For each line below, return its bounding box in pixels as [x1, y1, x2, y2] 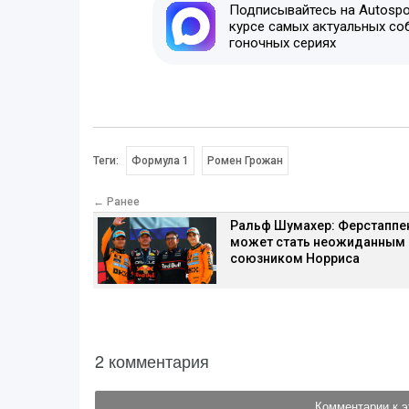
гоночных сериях [228, 35, 336, 52]
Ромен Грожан [206, 154, 283, 168]
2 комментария [95, 348, 209, 372]
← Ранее [93, 195, 140, 209]
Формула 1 [131, 154, 189, 168]
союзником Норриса [230, 251, 360, 267]
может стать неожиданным [230, 235, 405, 250]
